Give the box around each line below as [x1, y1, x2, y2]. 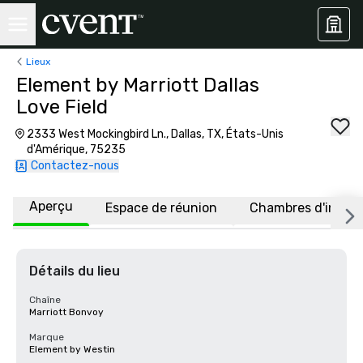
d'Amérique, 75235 [26, 143, 126, 156]
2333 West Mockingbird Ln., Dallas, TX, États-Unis [26, 127, 284, 141]
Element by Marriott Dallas [16, 74, 259, 96]
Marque [29, 331, 64, 343]
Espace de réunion [105, 199, 217, 216]
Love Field [16, 96, 108, 118]
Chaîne [29, 294, 61, 305]
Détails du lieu [29, 263, 120, 279]
